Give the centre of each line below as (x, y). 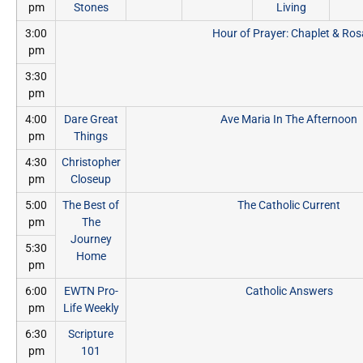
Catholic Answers (289, 291)
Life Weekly (91, 308)
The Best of (91, 205)
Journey (91, 239)
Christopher (91, 162)
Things (91, 136)
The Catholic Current (289, 205)
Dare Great (91, 119)
